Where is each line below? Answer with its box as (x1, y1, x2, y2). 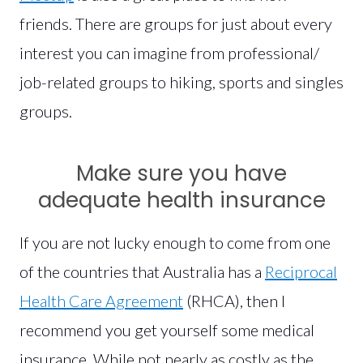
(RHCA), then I (183, 290, 285, 310)
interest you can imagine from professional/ (19, 42, 319, 62)
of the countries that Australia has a (19, 261, 265, 281)
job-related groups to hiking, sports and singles (19, 71, 344, 92)
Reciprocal (265, 261, 337, 281)
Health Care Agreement (19, 290, 183, 310)
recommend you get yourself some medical (19, 319, 314, 340)
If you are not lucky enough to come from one (19, 232, 331, 252)
